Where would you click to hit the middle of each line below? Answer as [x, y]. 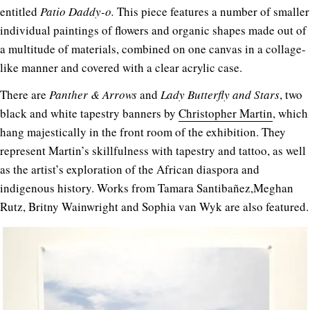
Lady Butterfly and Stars [220, 95]
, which [290, 113]
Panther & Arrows [94, 95]
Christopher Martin [226, 113]
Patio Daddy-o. [79, 12]
